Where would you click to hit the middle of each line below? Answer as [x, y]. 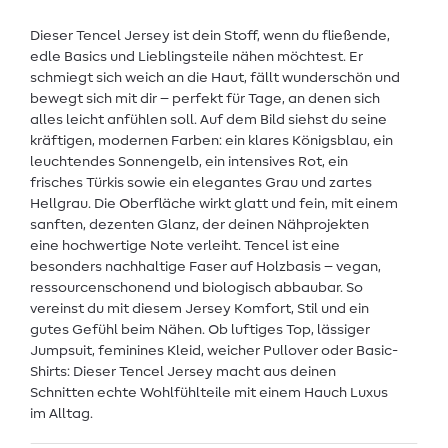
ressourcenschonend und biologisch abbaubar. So [196, 288]
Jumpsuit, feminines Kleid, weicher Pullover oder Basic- [214, 351]
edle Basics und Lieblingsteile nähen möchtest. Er [196, 57]
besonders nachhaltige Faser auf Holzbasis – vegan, [205, 267]
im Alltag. [61, 414]
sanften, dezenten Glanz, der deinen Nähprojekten [199, 225]
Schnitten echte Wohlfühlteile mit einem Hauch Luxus [209, 393]
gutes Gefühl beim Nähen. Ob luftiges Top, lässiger [200, 330]
